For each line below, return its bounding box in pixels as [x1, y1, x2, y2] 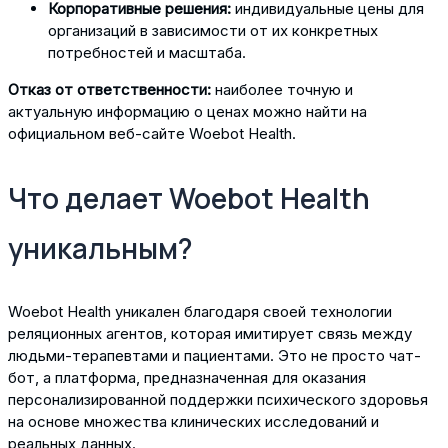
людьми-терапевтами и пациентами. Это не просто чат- [8, 346, 421, 366]
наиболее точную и [211, 80, 353, 100]
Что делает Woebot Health [8, 179, 370, 218]
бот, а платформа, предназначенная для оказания [8, 368, 366, 388]
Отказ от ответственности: [8, 80, 211, 100]
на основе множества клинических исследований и [8, 412, 379, 432]
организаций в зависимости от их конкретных [48, 21, 378, 41]
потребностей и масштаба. [48, 43, 246, 63]
